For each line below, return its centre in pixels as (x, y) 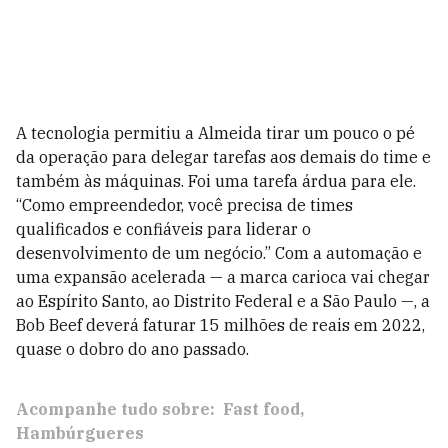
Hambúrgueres (80, 433)
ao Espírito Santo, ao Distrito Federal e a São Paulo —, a (223, 301)
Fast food (261, 409)
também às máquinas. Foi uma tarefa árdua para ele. (216, 181)
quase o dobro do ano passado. (132, 349)
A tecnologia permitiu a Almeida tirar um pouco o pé (215, 133)
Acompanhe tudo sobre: (115, 409)
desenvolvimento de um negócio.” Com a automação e (219, 253)
